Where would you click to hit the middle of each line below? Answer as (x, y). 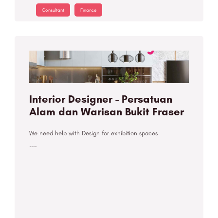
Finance (88, 10)
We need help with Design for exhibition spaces (93, 133)
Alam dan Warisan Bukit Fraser (107, 112)
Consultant (53, 10)
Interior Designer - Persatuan (101, 99)
